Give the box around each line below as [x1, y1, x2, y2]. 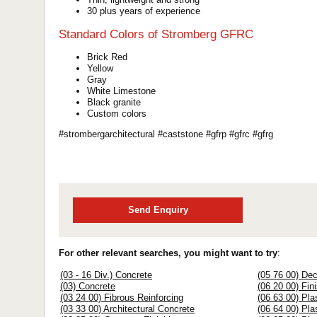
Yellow [87, 62, 113, 74]
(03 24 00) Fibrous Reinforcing [60, 292, 183, 304]
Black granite [87, 96, 141, 108]
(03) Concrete [60, 281, 115, 292]
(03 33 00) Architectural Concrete [60, 304, 195, 315]
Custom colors [87, 108, 146, 119]
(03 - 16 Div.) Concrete [60, 270, 152, 281]
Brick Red [87, 51, 127, 62]
